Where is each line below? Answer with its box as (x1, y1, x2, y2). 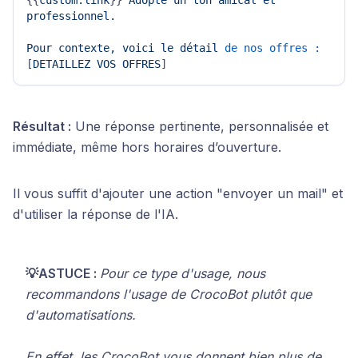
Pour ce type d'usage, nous (100, 265, 265, 281)
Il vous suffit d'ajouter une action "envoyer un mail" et (13, 185, 343, 201)
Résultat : (13, 118, 71, 134)
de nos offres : (225, 42, 320, 54)
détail (180, 42, 218, 54)
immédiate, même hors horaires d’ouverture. (13, 139, 281, 155)
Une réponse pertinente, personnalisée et (71, 118, 328, 134)
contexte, (58, 42, 116, 54)
